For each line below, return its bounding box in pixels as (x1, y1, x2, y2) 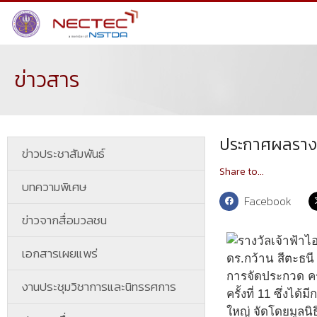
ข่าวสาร (14, 64, 80, 96)
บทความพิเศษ (22, 178, 87, 196)
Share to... (219, 164, 264, 179)
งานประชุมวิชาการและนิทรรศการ (22, 277, 176, 296)
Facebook (244, 192, 292, 209)
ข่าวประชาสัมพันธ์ (22, 144, 105, 163)
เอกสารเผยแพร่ (22, 244, 98, 263)
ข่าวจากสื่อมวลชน (22, 211, 107, 229)
